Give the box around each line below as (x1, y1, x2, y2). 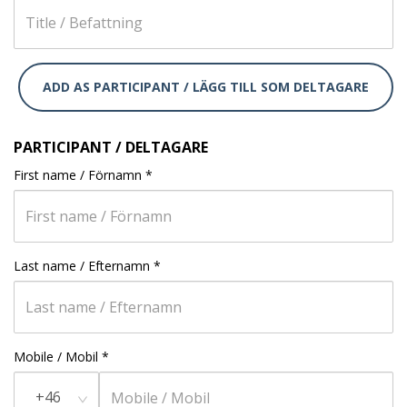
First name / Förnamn (14, 166, 142, 184)
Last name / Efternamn (14, 257, 150, 274)
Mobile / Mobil (14, 348, 98, 365)
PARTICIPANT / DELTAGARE (14, 137, 208, 157)
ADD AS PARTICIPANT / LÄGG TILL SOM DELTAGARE (43, 78, 369, 95)
